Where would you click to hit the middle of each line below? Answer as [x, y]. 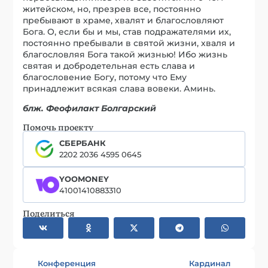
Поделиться [49, 213]
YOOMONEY [84, 179]
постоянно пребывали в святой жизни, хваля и [129, 43]
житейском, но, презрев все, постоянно [112, 9]
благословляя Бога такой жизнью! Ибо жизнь [125, 54]
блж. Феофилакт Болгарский [90, 108]
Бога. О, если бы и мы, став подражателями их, [127, 31]
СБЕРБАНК [83, 143]
